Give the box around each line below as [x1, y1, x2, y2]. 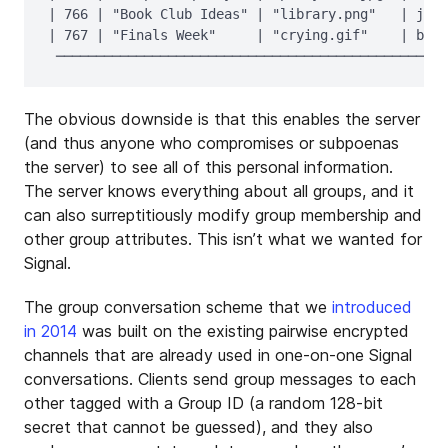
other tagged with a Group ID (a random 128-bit [24, 393, 383, 413]
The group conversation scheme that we [24, 297, 332, 317]
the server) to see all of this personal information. [24, 157, 393, 177]
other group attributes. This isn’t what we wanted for [24, 229, 422, 249]
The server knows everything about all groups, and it [24, 181, 414, 201]
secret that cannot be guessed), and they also [24, 417, 373, 437]
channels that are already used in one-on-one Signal [24, 345, 412, 365]
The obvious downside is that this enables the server [24, 109, 420, 129]
